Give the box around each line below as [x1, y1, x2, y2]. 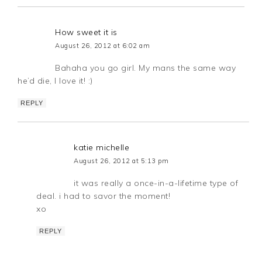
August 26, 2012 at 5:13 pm [74, 156, 169, 165]
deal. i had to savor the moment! [36, 190, 171, 201]
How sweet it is [55, 26, 118, 37]
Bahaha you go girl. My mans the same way [55, 62, 236, 73]
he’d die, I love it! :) [18, 75, 93, 86]
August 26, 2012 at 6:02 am [55, 41, 150, 50]
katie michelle [74, 142, 130, 153]
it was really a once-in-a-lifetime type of [74, 177, 239, 188]
